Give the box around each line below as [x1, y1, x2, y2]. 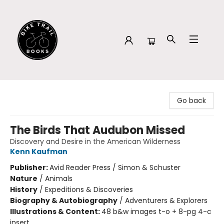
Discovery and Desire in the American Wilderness [10, 136, 180, 146]
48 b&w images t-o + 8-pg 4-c [101, 206, 211, 216]
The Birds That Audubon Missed [10, 122, 185, 138]
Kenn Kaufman [10, 146, 67, 156]
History [10, 184, 37, 194]
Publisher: [10, 162, 49, 172]
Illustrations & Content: [10, 206, 101, 216]
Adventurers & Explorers [125, 195, 207, 205]
